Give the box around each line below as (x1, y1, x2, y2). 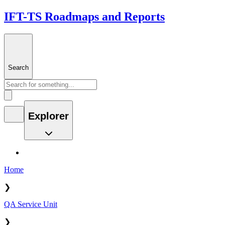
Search (8, 63, 29, 71)
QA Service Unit (4, 200, 57, 209)
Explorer (28, 110, 69, 122)
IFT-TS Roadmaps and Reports (4, 10, 165, 23)
